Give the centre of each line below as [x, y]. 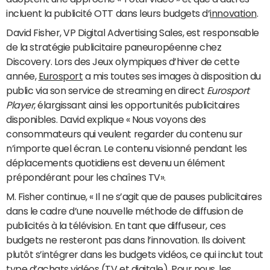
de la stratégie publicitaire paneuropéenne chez [114, 47]
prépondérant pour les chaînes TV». [86, 177]
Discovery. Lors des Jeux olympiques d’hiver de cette [123, 61]
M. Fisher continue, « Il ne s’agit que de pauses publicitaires [134, 196]
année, [22, 76]
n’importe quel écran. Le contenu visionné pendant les [127, 148]
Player [20, 105]
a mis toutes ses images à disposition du [172, 76]
